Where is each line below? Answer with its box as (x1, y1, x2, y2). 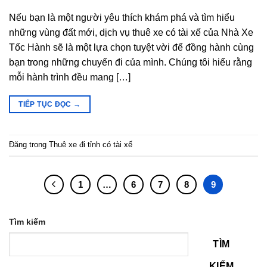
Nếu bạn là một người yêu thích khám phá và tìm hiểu (9, 12, 235, 23)
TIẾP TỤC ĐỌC (18, 100, 74, 108)
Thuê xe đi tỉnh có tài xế (49, 139, 132, 149)
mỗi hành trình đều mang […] (9, 72, 131, 82)
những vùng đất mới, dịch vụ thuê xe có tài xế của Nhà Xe (9, 27, 253, 38)
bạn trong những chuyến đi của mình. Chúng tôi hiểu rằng (9, 57, 252, 67)
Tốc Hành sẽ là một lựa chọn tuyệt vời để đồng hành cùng (9, 42, 254, 52)
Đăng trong (9, 139, 49, 149)
